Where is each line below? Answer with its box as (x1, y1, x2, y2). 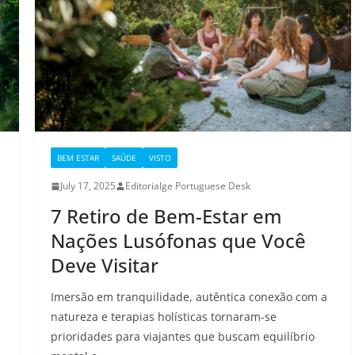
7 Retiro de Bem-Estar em (50, 203, 282, 230)
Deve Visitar (50, 252, 158, 279)
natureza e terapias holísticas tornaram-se (50, 309, 277, 325)
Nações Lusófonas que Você (50, 227, 306, 254)
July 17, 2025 (59, 179, 116, 193)
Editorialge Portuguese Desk (124, 179, 250, 193)
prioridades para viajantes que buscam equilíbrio (50, 329, 315, 345)
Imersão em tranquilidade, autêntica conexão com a (50, 289, 327, 305)
